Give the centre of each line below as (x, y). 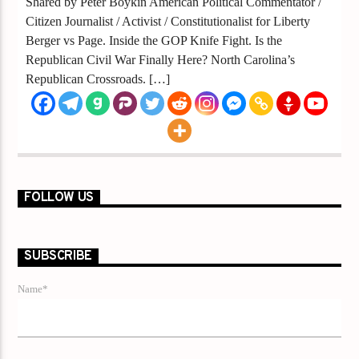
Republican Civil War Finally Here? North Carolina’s (161, 59)
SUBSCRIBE (58, 257)
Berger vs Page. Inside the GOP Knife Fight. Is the (154, 40)
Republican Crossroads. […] (98, 79)
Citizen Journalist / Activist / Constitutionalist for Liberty (171, 21)
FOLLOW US (59, 198)
